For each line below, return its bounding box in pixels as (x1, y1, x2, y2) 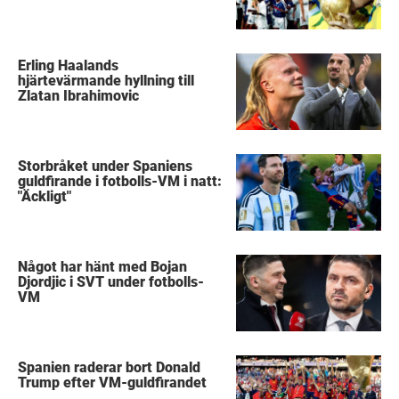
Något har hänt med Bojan (18, 257, 188, 275)
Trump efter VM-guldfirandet (18, 373, 208, 391)
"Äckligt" (18, 187, 72, 205)
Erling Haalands (18, 56, 119, 74)
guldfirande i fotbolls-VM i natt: (18, 172, 223, 190)
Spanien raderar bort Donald (18, 358, 201, 376)
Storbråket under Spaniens (18, 157, 193, 175)
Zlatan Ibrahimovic (18, 86, 140, 104)
